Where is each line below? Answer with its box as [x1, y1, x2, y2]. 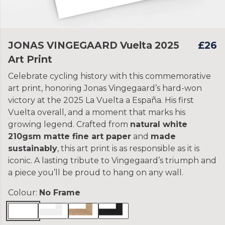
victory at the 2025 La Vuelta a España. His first [8, 95, 194, 105]
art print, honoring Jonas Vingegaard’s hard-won [8, 83, 202, 93]
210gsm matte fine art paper [8, 132, 131, 141]
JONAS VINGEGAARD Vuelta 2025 [8, 39, 179, 51]
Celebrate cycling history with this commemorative [8, 71, 211, 81]
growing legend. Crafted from [8, 120, 130, 129]
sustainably [8, 144, 57, 153]
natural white [130, 120, 187, 129]
